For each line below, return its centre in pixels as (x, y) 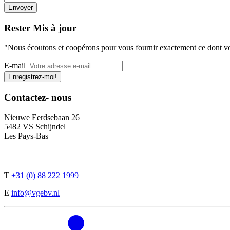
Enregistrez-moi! (33, 77)
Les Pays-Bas (26, 136)
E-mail (15, 66)
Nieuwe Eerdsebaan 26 (42, 117)
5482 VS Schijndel (35, 126)
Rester (17, 28)
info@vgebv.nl (35, 193)
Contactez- (26, 97)
